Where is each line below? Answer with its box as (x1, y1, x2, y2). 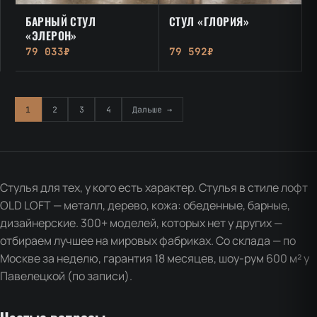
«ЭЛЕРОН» (25, 27, 77, 45)
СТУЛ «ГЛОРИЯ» (168, 13, 249, 30)
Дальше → (132, 104, 173, 115)
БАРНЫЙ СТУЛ (25, 13, 96, 30)
